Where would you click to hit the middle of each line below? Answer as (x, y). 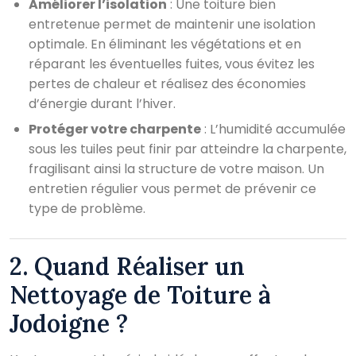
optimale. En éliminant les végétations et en (165, 44)
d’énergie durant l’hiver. (102, 103)
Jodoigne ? (69, 323)
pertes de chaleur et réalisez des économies (167, 83)
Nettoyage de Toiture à (140, 294)
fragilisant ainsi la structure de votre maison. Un (176, 168)
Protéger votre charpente (115, 129)
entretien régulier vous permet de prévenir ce (172, 188)
